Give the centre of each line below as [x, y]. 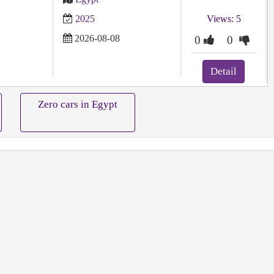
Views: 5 [224, 19]
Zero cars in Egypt [78, 104]
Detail [224, 71]
